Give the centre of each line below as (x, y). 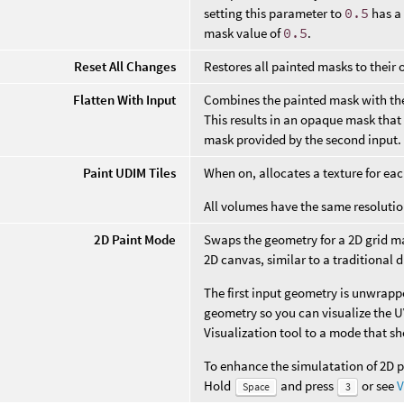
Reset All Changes (125, 67)
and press (308, 386)
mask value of (244, 33)
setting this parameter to (275, 14)
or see (377, 386)
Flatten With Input (125, 100)
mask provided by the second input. (303, 140)
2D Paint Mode (135, 240)
